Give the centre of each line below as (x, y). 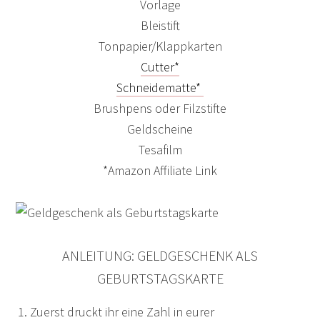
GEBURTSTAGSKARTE (160, 278)
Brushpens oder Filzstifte (160, 108)
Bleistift (160, 25)
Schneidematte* (160, 87)
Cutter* (160, 67)
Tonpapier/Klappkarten (160, 46)
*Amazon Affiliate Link (160, 170)
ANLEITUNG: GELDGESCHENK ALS (160, 255)
